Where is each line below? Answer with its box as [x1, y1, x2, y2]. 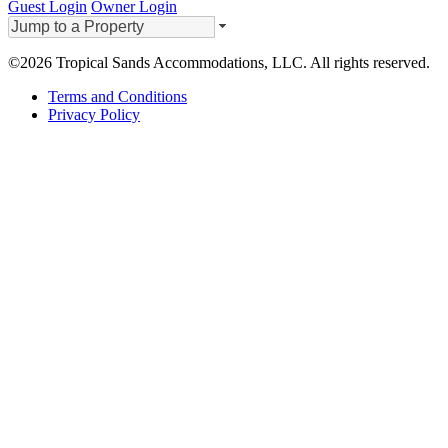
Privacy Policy [48, 105, 140, 123]
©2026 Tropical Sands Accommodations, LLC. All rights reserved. [8, 53, 430, 71]
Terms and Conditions [48, 87, 187, 105]
